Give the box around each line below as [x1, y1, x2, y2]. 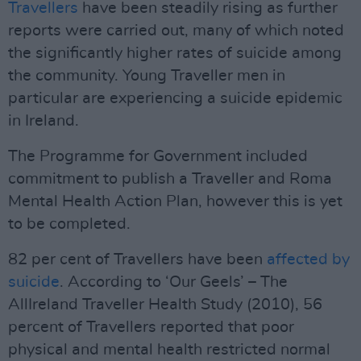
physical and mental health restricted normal [8, 342, 330, 358]
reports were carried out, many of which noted [8, 23, 344, 39]
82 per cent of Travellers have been [8, 251, 267, 268]
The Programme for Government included [8, 148, 308, 164]
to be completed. [8, 216, 131, 232]
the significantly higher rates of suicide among [8, 45, 342, 61]
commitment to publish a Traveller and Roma [8, 171, 332, 187]
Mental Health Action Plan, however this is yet [8, 193, 342, 210]
